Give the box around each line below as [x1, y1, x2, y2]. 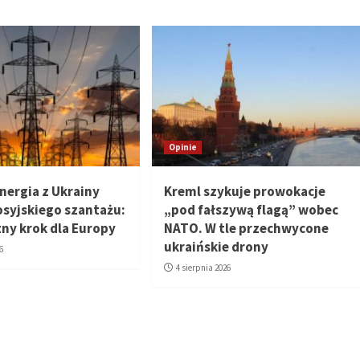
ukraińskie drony [163, 238, 268, 256]
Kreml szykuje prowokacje [163, 182, 325, 201]
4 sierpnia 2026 [175, 262, 231, 274]
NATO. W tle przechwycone [163, 219, 329, 238]
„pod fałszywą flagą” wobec [163, 201, 338, 219]
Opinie [168, 141, 197, 153]
